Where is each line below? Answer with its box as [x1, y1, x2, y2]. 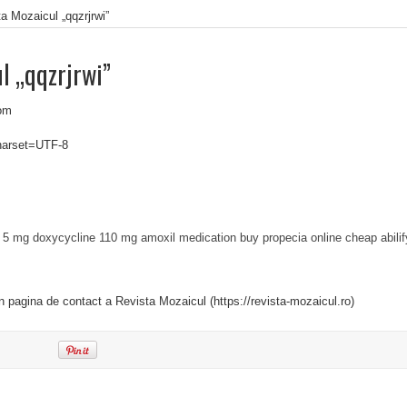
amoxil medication [141, 231, 236, 244]
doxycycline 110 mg [33, 231, 137, 244]
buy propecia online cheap [240, 231, 377, 244]
